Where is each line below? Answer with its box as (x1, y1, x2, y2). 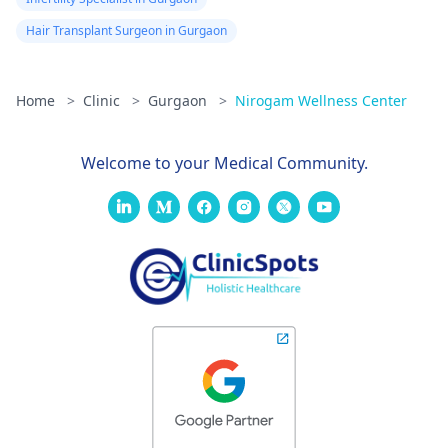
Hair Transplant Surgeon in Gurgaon (26, 22, 227, 40)
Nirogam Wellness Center (235, 91, 407, 111)
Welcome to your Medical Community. (80, 152, 368, 175)
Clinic (83, 91, 124, 111)
